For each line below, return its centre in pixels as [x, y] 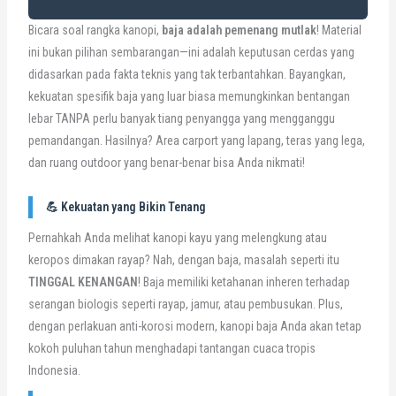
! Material [339, 30]
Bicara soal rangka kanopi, [95, 30]
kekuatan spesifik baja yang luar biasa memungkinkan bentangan [189, 96]
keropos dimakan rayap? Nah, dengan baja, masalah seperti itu [183, 259]
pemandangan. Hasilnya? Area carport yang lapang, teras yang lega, [196, 140]
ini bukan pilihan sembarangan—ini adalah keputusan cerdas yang [191, 52]
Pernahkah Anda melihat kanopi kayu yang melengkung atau [177, 237]
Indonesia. [54, 370]
